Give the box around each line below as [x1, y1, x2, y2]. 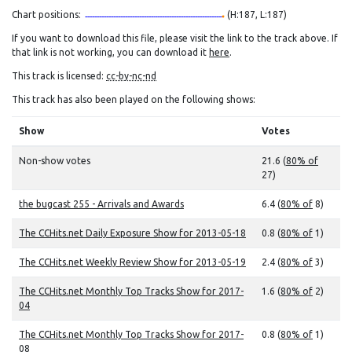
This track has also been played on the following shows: [12, 94, 255, 104]
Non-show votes [19, 156, 90, 166]
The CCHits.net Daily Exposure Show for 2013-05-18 [19, 228, 246, 238]
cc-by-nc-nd [106, 71, 156, 81]
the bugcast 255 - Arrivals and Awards [19, 199, 184, 209]
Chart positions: [12, 9, 83, 20]
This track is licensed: [12, 71, 106, 81]
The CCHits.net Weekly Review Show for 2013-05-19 [19, 257, 246, 267]
